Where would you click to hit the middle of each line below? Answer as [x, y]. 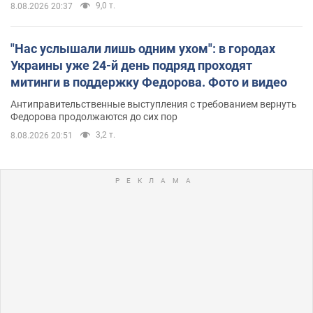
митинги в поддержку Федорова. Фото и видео [149, 82]
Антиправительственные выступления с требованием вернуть [154, 104]
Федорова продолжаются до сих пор [94, 116]
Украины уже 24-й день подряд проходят [131, 65]
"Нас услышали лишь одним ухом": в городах [143, 48]
